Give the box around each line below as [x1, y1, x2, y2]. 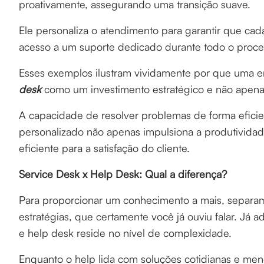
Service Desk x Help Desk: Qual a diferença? [19, 167, 227, 180]
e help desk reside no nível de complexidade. [19, 226, 235, 239]
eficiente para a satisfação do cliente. [19, 141, 190, 154]
